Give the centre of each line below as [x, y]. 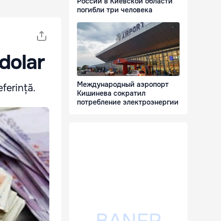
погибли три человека [115, 10]
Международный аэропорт [123, 85]
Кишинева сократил [111, 93]
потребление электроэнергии [128, 102]
